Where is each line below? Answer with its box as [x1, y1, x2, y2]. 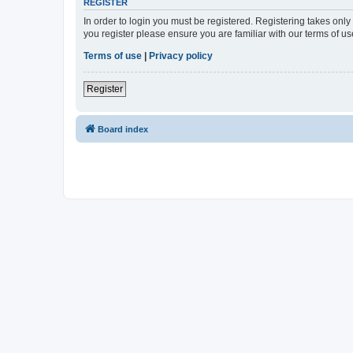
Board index [98, 124, 148, 134]
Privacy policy [149, 50, 213, 61]
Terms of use [84, 50, 142, 61]
